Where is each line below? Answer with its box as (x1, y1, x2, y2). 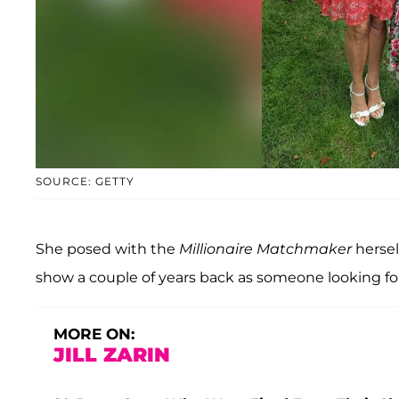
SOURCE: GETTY (36, 175, 134, 189)
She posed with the (36, 240, 175, 258)
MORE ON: (53, 325, 134, 344)
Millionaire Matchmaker (175, 240, 352, 258)
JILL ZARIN (53, 343, 170, 368)
